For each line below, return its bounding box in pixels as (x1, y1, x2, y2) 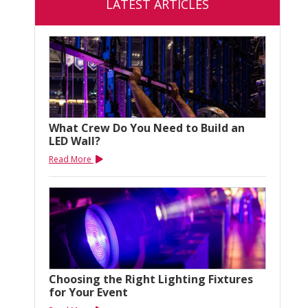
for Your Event (49, 285, 128, 300)
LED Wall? (49, 133, 100, 148)
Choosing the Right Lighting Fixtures (49, 272, 253, 287)
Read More (49, 153, 93, 165)
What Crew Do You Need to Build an (49, 120, 245, 135)
